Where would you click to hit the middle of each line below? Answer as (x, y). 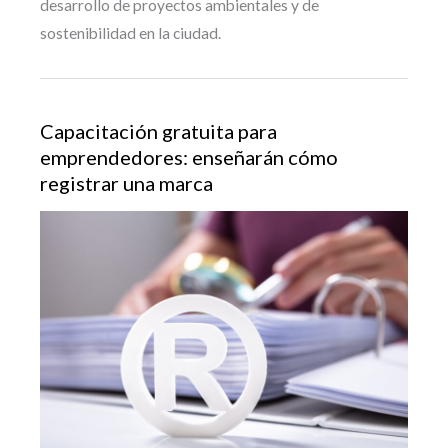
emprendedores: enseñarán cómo (189, 157)
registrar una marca (126, 183)
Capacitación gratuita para (158, 131)
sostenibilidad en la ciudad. (130, 33)
